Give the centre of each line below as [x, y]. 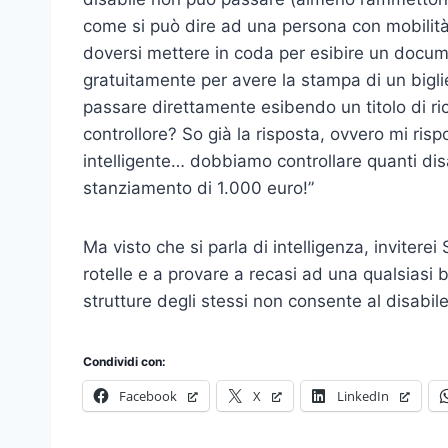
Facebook [148, 395]
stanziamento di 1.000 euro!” [198, 187]
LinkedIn [363, 395]
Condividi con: [124, 361]
